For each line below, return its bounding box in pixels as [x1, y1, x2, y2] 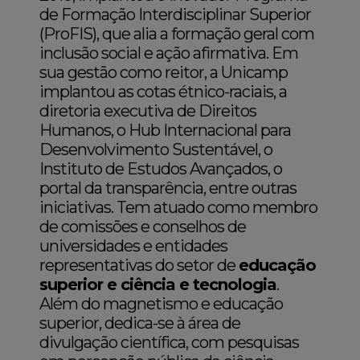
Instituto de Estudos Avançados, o [39, 159, 283, 179]
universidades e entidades [39, 236, 228, 256]
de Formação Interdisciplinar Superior [39, 5, 312, 25]
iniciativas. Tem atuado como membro [39, 198, 318, 218]
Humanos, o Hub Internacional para [39, 121, 292, 141]
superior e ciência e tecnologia [39, 275, 277, 295]
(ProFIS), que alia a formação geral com [39, 24, 315, 44]
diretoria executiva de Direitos [39, 101, 257, 121]
